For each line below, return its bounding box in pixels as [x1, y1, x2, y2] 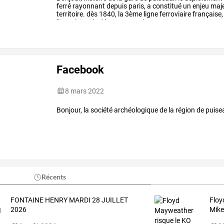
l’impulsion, [56, 17, 91, 26]
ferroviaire [158, 9, 191, 18]
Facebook [56, 62, 104, 76]
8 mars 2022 [65, 86, 104, 95]
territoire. [56, 9, 85, 18]
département [97, 17, 139, 26]
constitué [151, 1, 182, 10]
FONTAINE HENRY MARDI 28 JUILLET [10, 196, 128, 204]
